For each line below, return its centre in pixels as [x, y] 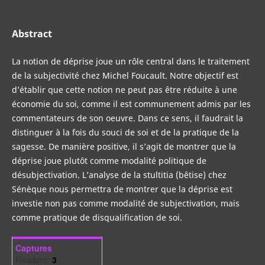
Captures [33, 248]
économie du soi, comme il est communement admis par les [131, 104]
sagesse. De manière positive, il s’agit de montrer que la [124, 147]
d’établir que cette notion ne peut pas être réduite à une [124, 90]
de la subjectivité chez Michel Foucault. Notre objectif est [125, 76]
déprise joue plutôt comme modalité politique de [109, 161]
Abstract [32, 34]
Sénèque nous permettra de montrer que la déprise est [122, 189]
